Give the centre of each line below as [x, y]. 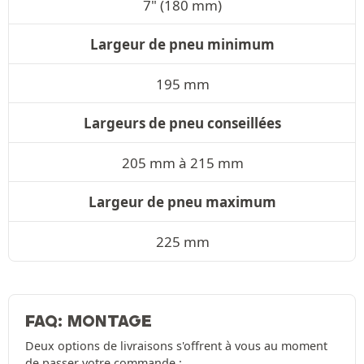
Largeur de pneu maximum [182, 201]
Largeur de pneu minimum [182, 44]
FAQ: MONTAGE [89, 321]
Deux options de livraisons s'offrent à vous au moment [176, 345]
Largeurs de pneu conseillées [182, 123]
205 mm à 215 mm [182, 162]
